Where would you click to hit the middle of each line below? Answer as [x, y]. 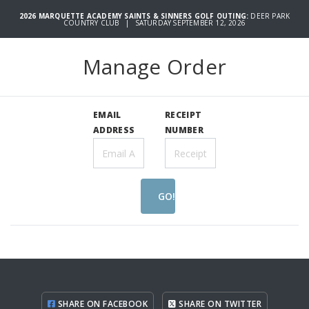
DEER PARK [270, 16]
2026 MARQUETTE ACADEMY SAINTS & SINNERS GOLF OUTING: [135, 16]
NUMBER [184, 130]
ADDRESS [114, 130]
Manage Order [154, 67]
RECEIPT [183, 115]
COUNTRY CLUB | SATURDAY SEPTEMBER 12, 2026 [154, 22]
